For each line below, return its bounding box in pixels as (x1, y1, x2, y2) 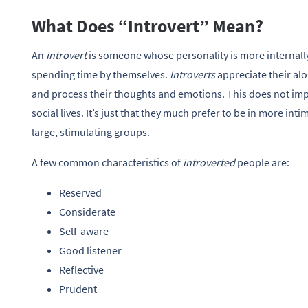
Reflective (59, 263, 104, 277)
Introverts (170, 67, 217, 82)
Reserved (59, 186, 102, 200)
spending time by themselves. (32, 67, 170, 82)
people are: (237, 155, 289, 170)
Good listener (59, 243, 122, 258)
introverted (181, 155, 237, 170)
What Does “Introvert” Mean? (32, 14, 263, 37)
